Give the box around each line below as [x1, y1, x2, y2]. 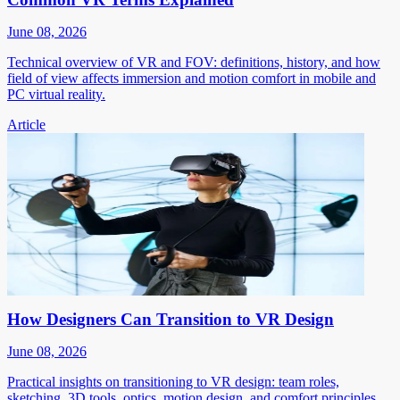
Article [7, 116, 46, 132]
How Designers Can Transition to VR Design [7, 309, 334, 329]
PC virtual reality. [7, 86, 105, 102]
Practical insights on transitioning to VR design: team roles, [7, 373, 339, 389]
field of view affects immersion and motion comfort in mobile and [7, 70, 376, 86]
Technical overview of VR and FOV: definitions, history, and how [7, 54, 380, 70]
